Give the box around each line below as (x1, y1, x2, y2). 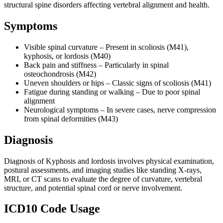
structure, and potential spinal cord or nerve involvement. (4, 183, 182, 192)
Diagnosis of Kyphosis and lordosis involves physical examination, (4, 156, 214, 165)
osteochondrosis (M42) (24, 69, 96, 78)
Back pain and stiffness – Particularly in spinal (24, 60, 169, 69)
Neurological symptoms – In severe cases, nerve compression (24, 105, 216, 114)
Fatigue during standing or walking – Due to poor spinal (24, 87, 200, 96)
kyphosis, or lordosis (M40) (24, 51, 111, 60)
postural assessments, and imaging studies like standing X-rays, (4, 165, 202, 174)
